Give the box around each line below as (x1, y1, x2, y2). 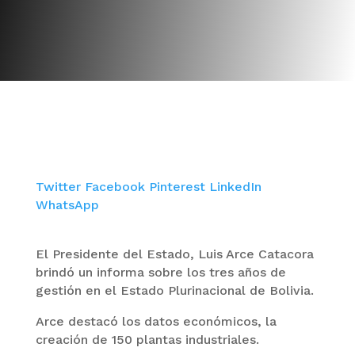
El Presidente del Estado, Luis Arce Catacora (35, 246, 314, 261)
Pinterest (148, 179, 209, 194)
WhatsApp (35, 197, 99, 212)
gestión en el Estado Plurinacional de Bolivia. (35, 283, 314, 298)
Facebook (84, 179, 149, 194)
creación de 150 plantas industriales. (35, 332, 259, 347)
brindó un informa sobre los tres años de (35, 265, 286, 280)
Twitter (35, 179, 85, 194)
